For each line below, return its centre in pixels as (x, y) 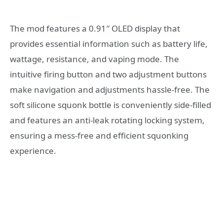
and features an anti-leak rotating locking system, (107, 120)
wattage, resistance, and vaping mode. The (94, 59)
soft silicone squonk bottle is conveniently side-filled (110, 105)
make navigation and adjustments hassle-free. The (110, 89)
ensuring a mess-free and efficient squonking (99, 135)
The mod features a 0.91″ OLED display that (95, 28)
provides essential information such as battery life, (109, 43)
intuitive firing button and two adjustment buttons (108, 74)
